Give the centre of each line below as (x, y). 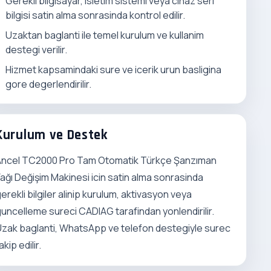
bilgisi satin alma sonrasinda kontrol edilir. (95, 15)
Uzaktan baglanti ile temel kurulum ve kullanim (104, 35)
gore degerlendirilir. (48, 84)
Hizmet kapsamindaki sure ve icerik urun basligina (113, 69)
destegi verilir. (36, 50)
